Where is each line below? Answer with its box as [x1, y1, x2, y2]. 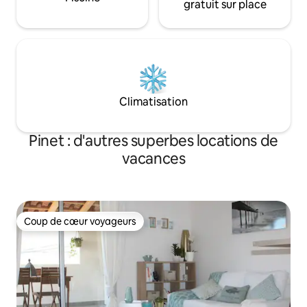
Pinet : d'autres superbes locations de [29, 131, 278, 151]
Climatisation [119, 95, 188, 110]
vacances [121, 149, 186, 169]
